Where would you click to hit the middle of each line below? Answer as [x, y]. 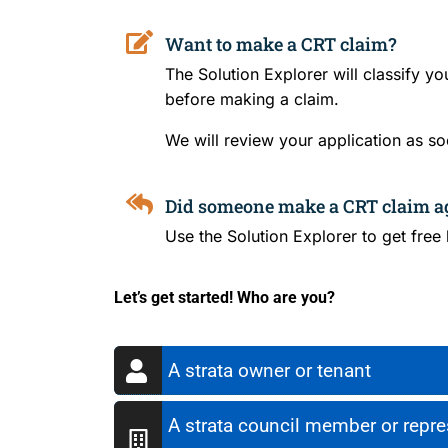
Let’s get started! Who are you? [224, 298]
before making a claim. [252, 99]
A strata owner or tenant [269, 371]
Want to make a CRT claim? [281, 44]
